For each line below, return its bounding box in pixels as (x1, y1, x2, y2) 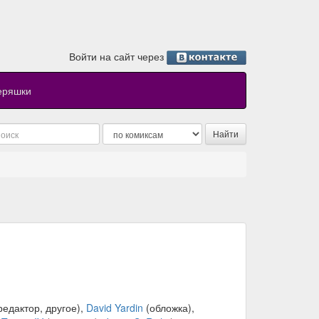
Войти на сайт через (69, 49, 167, 63)
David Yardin (85, 300, 143, 315)
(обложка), (142, 300, 194, 315)
